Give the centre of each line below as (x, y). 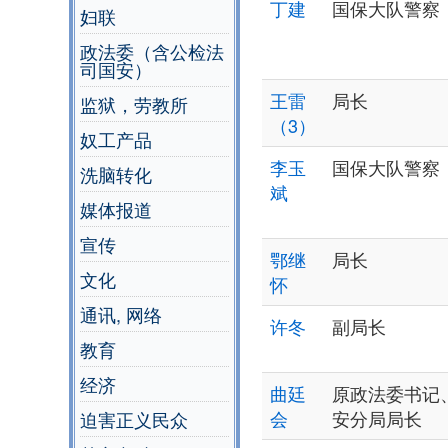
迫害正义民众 (134, 419)
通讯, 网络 (121, 314)
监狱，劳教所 (134, 104)
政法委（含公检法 (152, 51)
